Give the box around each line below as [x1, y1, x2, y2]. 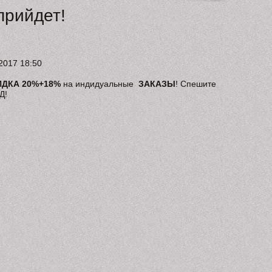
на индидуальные [61, 78, 136, 89]
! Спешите [175, 78, 216, 89]
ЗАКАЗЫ [136, 78, 175, 89]
